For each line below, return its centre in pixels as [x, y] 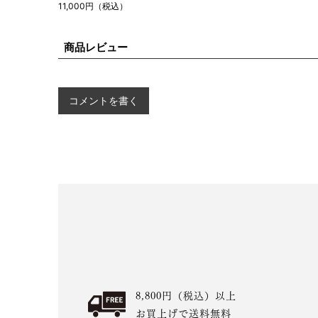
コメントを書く [104, 100]
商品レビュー [96, 47]
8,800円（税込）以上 [186, 295]
